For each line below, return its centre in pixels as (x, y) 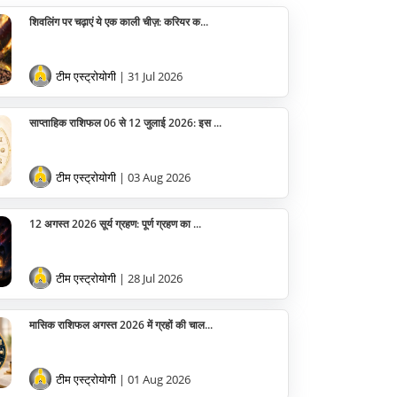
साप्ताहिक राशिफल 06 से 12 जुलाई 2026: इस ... (125, 123)
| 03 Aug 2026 (155, 177)
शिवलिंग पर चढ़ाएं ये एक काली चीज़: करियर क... (119, 22)
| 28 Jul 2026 (151, 278)
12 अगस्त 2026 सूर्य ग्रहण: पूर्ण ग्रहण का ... (115, 224)
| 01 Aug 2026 (155, 379)
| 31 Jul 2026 (151, 76)
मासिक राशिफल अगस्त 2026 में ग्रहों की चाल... (121, 325)
